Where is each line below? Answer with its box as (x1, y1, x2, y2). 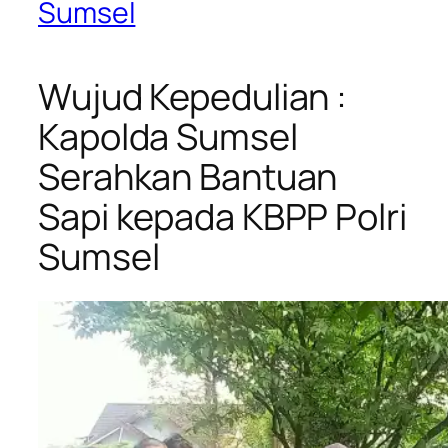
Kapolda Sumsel (38, 111, 298, 161)
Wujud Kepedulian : (38, 71, 348, 121)
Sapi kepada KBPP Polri (38, 191, 407, 241)
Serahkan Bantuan (38, 151, 338, 201)
